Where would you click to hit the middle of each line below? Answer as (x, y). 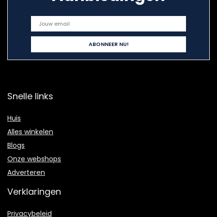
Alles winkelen (30, 132)
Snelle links (30, 96)
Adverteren (26, 172)
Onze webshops (34, 159)
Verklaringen (34, 192)
